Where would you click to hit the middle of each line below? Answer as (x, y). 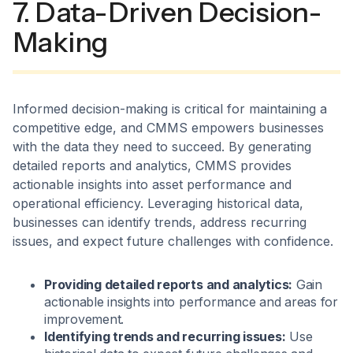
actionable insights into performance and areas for (191, 302)
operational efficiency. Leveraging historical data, (158, 204)
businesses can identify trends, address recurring (160, 223)
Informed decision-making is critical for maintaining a (170, 109)
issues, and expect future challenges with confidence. (173, 242)
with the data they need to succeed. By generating (162, 147)
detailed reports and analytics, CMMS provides (152, 166)
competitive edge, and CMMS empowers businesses (168, 128)
